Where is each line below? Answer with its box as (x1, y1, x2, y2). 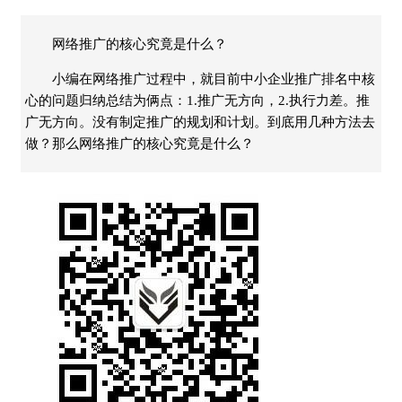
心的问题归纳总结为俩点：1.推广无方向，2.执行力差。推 (25, 92, 370, 108)
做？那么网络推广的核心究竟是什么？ (25, 135, 254, 151)
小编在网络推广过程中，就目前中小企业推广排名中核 (52, 71, 375, 86)
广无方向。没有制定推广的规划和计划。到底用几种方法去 (25, 114, 375, 129)
